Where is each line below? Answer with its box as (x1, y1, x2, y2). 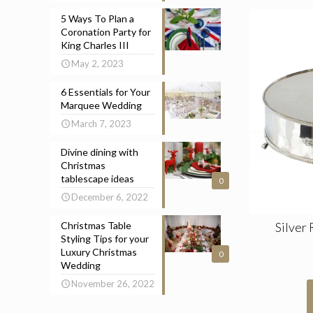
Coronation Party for (61, 26, 151, 38)
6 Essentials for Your (61, 86, 150, 98)
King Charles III (61, 39, 129, 51)
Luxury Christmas (61, 246, 137, 258)
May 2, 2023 (71, 58, 124, 69)
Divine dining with (61, 146, 138, 158)
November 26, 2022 (71, 278, 154, 289)
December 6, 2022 (71, 191, 148, 203)
